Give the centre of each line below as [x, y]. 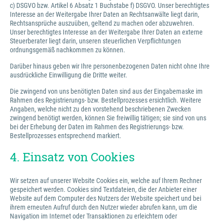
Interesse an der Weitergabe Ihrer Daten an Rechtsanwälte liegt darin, [105, 14]
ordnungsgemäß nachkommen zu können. [68, 50]
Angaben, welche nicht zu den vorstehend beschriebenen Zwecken [100, 109]
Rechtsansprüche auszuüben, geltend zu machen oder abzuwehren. [102, 23]
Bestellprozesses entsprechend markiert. [66, 136]
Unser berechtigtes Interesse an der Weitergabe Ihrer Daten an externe [106, 32]
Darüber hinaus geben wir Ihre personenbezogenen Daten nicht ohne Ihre [110, 66]
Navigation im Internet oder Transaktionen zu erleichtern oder [93, 216]
